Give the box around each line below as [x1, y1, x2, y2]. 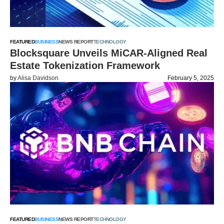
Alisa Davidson [17, 74, 58, 81]
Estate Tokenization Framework [10, 60, 160, 71]
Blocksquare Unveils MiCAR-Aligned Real [10, 47, 207, 58]
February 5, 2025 [167, 74, 214, 81]
